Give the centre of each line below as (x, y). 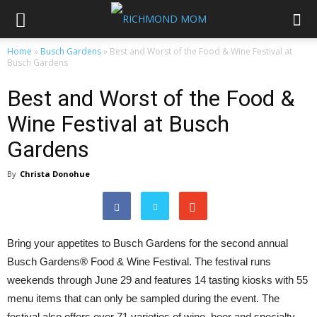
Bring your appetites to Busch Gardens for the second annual (148, 243)
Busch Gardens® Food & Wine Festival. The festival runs (139, 261)
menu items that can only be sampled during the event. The (143, 298)
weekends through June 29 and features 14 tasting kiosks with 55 (157, 280)
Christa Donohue (55, 174)
